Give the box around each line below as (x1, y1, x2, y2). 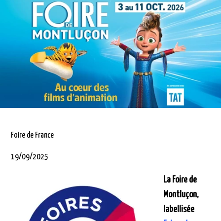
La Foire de (163, 175, 197, 185)
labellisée (163, 205, 195, 215)
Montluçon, (163, 190, 199, 200)
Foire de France (11, 131, 54, 140)
